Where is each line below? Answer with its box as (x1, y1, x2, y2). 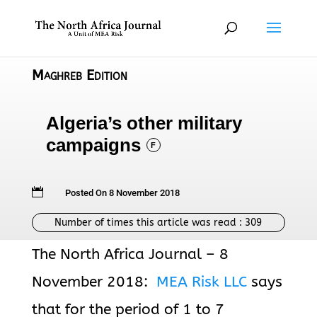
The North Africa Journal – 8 (31, 246, 229, 263)
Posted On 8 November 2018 (64, 188, 180, 198)
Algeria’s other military (45, 113, 242, 134)
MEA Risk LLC (156, 273, 247, 291)
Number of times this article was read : (54, 217, 246, 229)
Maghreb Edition (31, 67, 127, 83)
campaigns (45, 134, 141, 156)
